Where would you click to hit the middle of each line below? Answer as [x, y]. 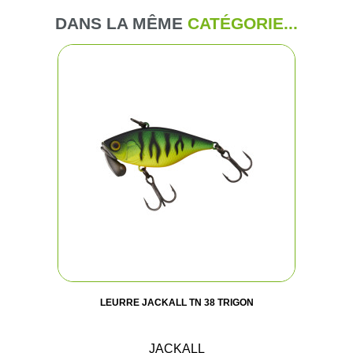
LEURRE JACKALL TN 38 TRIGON [176, 302]
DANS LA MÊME [121, 23]
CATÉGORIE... [243, 23]
